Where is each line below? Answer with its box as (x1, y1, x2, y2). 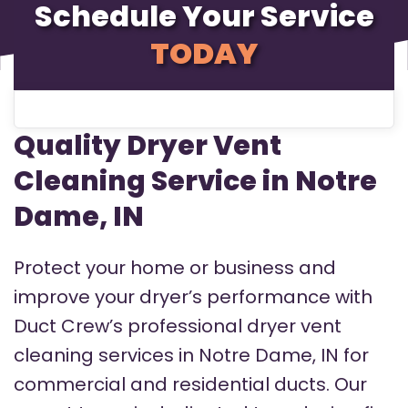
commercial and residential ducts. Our (14, 372, 367, 398)
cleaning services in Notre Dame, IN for (14, 342, 369, 369)
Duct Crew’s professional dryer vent (14, 313, 342, 340)
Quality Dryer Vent (14, 127, 281, 166)
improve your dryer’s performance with (14, 284, 372, 311)
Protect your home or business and (14, 255, 336, 281)
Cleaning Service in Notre (14, 162, 377, 201)
